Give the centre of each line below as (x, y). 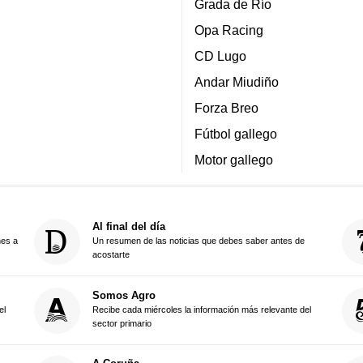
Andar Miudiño (237, 81)
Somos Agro (124, 295)
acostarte (111, 255)
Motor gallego (234, 159)
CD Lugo (220, 56)
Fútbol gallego (236, 133)
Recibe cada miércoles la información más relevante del (201, 309)
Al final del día (128, 227)
